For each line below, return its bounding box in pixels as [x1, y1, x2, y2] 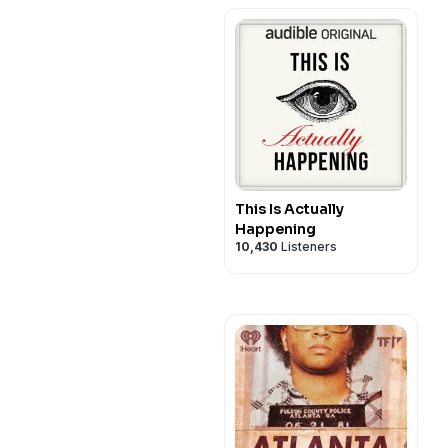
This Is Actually [235, 200, 344, 218]
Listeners [278, 239, 337, 254]
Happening [235, 220, 316, 238]
